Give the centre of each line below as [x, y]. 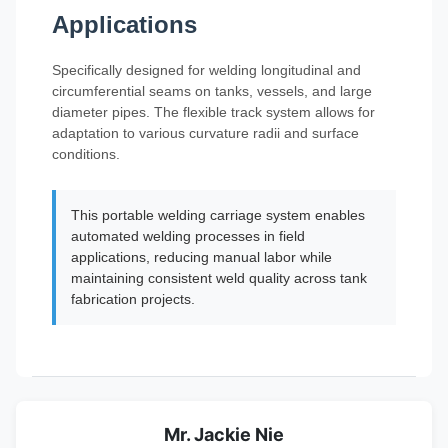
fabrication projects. [133, 299]
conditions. [86, 154]
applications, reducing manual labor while [201, 257]
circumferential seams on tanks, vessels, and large [212, 91]
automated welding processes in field [188, 236]
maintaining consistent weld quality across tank [219, 278]
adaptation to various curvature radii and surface [205, 133]
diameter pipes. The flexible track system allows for [213, 112]
